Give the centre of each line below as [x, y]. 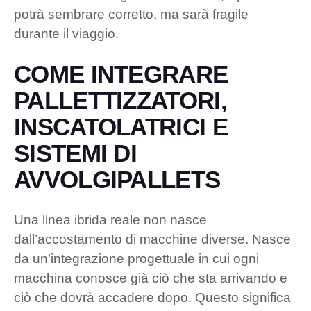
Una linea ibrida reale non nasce [110, 219]
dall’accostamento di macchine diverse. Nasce [152, 239]
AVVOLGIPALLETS [117, 179]
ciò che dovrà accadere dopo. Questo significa [152, 297]
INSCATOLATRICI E [121, 126]
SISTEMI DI [76, 153]
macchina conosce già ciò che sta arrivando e [151, 278]
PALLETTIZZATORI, [120, 100]
